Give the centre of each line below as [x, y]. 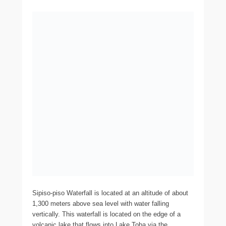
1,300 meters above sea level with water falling [101, 204]
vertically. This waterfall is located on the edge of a [106, 214]
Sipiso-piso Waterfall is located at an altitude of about [110, 193]
